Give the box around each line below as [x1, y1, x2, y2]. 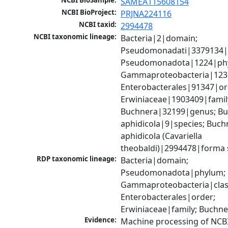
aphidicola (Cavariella [121, 130, 203, 142]
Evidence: [84, 215, 117, 225]
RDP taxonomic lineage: [37, 154, 117, 164]
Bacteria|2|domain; [121, 33, 198, 44]
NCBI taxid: [79, 20, 117, 30]
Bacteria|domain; [121, 155, 189, 166]
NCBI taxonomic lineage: [34, 32, 117, 42]
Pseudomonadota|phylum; [121, 167, 226, 179]
